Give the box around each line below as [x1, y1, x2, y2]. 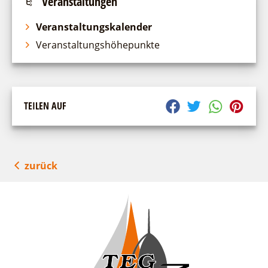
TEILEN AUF [24, 99, 66, 112]
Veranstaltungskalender [36, 20, 152, 33]
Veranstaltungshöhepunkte [36, 38, 160, 51]
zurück [25, 159, 58, 172]
